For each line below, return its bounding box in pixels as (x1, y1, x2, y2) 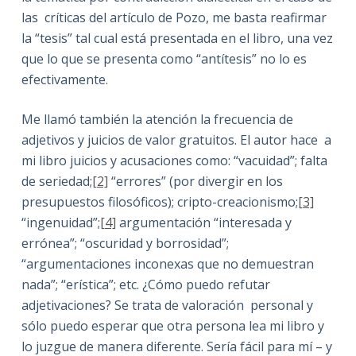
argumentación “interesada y (115, 213, 292, 231)
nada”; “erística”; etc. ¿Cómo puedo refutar (21, 275, 270, 293)
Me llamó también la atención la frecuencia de (21, 110, 293, 128)
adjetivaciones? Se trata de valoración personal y (21, 296, 313, 314)
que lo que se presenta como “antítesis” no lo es (21, 49, 307, 68)
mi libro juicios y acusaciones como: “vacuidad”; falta (21, 151, 327, 169)
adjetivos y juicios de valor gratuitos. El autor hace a (21, 130, 331, 149)
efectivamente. (21, 70, 108, 88)
